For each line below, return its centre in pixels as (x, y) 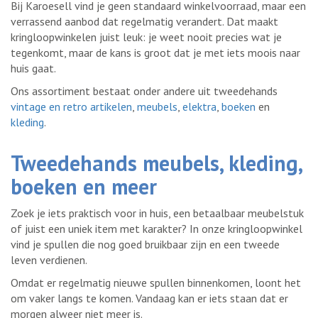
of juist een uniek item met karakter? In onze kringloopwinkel (157, 229)
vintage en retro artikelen (71, 107)
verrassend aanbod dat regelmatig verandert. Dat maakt (144, 22)
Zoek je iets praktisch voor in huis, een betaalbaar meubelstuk (157, 213)
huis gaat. (33, 68)
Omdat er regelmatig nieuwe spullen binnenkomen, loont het (156, 283)
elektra (199, 107)
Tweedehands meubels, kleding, (156, 163)
